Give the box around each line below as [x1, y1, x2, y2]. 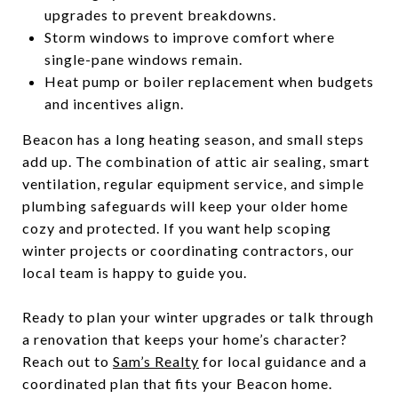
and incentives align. [44, 95, 184, 112]
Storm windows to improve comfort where [44, 28, 335, 45]
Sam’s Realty [113, 353, 199, 370]
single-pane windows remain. [44, 51, 243, 68]
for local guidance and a [199, 353, 367, 370]
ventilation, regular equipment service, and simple [22, 175, 364, 192]
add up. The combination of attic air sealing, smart [22, 153, 370, 170]
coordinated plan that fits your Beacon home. [22, 375, 332, 392]
